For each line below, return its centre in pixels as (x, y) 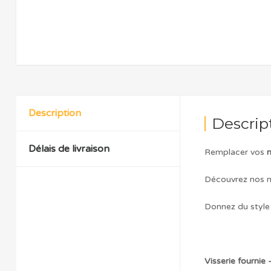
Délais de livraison (69, 149)
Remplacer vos (236, 152)
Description (55, 113)
